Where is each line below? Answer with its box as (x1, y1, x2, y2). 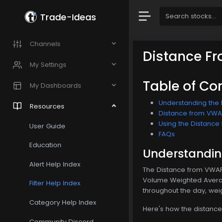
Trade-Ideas (40, 10, 97, 23)
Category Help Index (29, 198, 97, 208)
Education (29, 140, 62, 150)
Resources (30, 101, 64, 111)
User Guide (29, 121, 66, 131)
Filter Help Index (29, 178, 81, 188)
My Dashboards (30, 81, 81, 90)
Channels (30, 39, 60, 49)
